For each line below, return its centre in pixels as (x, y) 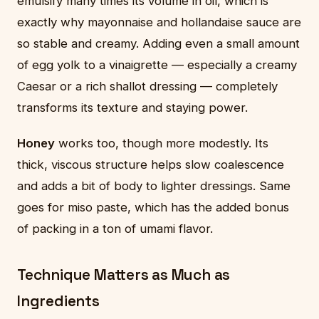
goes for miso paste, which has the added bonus (153, 207)
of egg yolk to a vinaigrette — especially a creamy (157, 64)
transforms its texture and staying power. (132, 107)
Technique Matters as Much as (124, 274)
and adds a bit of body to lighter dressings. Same (154, 185)
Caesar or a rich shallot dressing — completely (147, 86)
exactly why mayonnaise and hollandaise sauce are (159, 22)
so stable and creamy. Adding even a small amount (158, 43)
